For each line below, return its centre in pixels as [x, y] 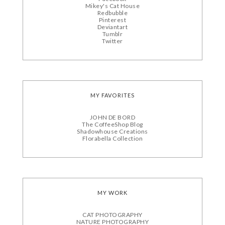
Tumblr [113, 34]
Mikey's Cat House [113, 6]
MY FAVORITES [113, 95]
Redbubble [113, 13]
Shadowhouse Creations [113, 132]
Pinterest [113, 20]
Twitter [113, 41]
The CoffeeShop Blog [113, 125]
